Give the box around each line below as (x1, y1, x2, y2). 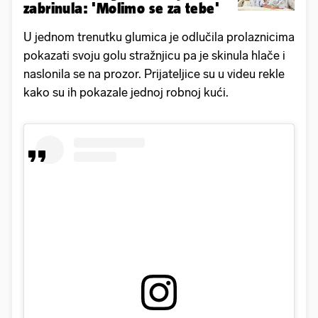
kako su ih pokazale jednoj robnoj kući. (23, 84, 229, 99)
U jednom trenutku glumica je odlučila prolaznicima (23, 29, 295, 44)
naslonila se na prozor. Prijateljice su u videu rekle (23, 66, 285, 81)
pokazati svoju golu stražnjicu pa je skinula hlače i (23, 48, 285, 62)
